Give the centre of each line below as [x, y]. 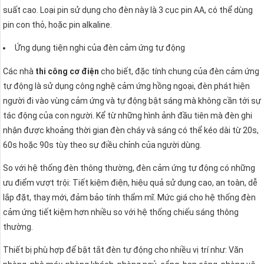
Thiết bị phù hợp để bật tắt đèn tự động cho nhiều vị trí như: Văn [123, 250]
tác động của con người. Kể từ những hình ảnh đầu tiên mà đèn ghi [128, 116]
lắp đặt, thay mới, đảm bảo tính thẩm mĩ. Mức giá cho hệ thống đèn [129, 198]
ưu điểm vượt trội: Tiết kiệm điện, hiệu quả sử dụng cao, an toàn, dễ [130, 183]
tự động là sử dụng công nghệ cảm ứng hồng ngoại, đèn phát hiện [126, 86]
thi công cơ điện [67, 72]
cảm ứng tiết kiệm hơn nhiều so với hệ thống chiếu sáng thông [121, 212]
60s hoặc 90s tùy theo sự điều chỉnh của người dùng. [102, 145]
